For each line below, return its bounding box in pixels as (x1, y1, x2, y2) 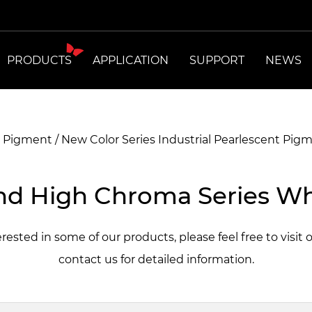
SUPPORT (189, 53, 244, 67)
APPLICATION (92, 53, 169, 67)
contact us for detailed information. (58, 253, 254, 266)
